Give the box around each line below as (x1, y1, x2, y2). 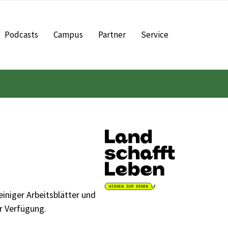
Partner (98, 29, 126, 40)
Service (141, 29, 168, 40)
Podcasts (5, 29, 38, 40)
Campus (53, 29, 83, 40)
